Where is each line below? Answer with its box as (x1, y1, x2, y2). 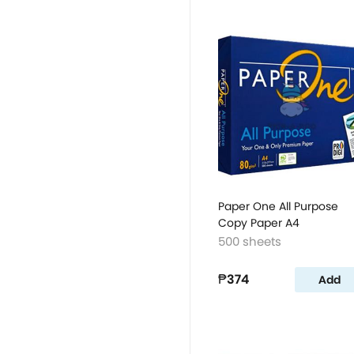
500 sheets (218, 233, 281, 250)
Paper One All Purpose (218, 198, 338, 214)
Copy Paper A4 (218, 215, 299, 231)
